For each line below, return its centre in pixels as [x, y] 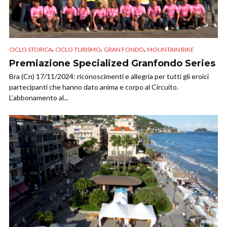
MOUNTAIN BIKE [171, 49]
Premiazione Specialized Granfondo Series [112, 63]
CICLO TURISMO [78, 49]
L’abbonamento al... [39, 97]
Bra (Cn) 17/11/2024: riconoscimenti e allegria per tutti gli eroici [109, 76]
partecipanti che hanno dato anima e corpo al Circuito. [94, 87]
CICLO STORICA [31, 49]
